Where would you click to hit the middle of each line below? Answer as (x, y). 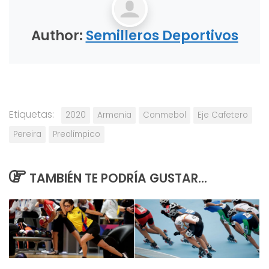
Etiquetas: (32, 115)
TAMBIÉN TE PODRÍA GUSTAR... (118, 179)
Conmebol (165, 115)
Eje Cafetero (223, 115)
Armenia (114, 115)
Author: (58, 35)
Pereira (27, 134)
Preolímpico (77, 134)
